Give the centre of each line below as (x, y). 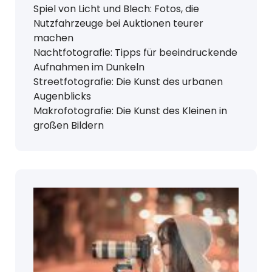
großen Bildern (69, 125)
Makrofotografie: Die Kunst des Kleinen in (130, 111)
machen (53, 38)
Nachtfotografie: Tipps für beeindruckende (135, 53)
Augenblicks (62, 96)
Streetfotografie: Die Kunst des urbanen (128, 82)
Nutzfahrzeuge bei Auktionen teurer (118, 23)
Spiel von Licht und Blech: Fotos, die (116, 9)
